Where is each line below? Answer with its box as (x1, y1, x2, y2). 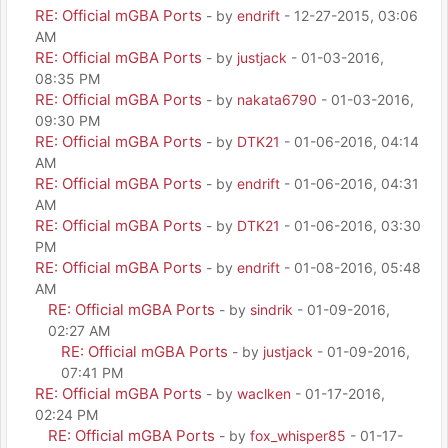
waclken (237, 385, 291, 402)
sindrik (250, 301, 293, 318)
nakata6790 (237, 91, 317, 108)
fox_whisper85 (250, 427, 346, 444)
